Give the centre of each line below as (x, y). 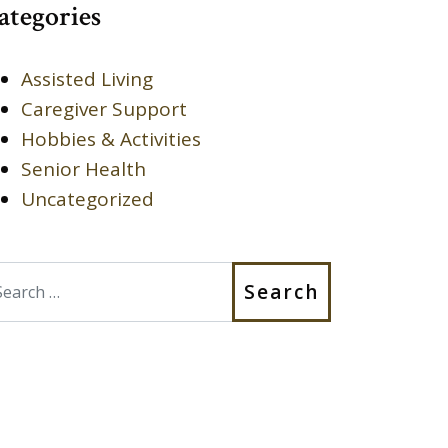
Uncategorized (87, 198)
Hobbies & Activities (111, 138)
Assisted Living (87, 78)
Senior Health (83, 168)
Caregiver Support (104, 108)
